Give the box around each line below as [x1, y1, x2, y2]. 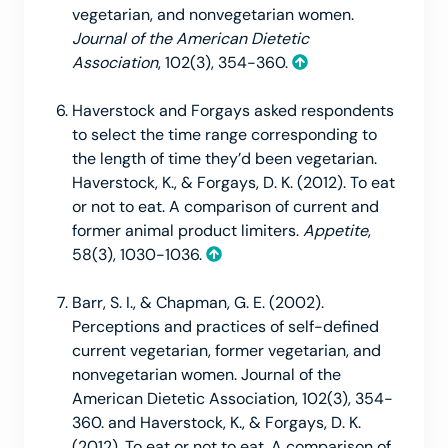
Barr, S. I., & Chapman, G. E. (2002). [72, 291, 324, 313]
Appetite [303, 219, 368, 241]
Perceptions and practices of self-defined [72, 315, 379, 337]
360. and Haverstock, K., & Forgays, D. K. [72, 411, 361, 433]
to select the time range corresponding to [72, 123, 377, 145]
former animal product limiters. [72, 219, 303, 241]
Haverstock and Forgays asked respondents [72, 99, 394, 121]
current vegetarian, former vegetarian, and [72, 339, 381, 361]
